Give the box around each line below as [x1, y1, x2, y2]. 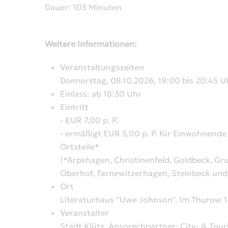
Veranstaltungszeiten [60, 62, 144, 73]
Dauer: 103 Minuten [45, 2, 122, 13]
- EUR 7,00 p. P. [60, 115, 118, 126]
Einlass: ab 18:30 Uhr [60, 89, 141, 99]
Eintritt [60, 102, 89, 112]
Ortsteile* [60, 141, 99, 152]
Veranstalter [60, 208, 109, 218]
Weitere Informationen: [45, 39, 137, 49]
